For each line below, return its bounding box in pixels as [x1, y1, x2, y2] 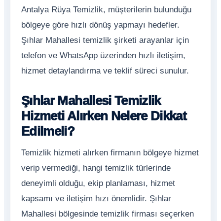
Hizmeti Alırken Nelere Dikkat [21, 109, 187, 123]
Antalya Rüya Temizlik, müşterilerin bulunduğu [21, 5, 191, 14]
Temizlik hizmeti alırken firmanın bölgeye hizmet [21, 148, 199, 157]
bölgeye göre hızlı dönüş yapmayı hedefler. [21, 20, 180, 30]
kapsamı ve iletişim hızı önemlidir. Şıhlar [21, 194, 171, 203]
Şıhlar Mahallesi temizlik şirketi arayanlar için [21, 36, 189, 45]
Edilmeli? [21, 124, 75, 139]
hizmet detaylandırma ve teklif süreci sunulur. [21, 66, 189, 75]
